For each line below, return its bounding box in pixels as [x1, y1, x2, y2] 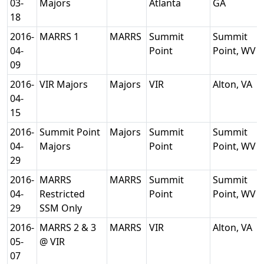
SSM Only [39, 202, 84, 214]
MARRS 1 [39, 30, 81, 43]
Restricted [39, 187, 85, 200]
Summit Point [39, 126, 100, 138]
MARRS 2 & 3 [39, 221, 96, 234]
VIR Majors [39, 78, 90, 91]
